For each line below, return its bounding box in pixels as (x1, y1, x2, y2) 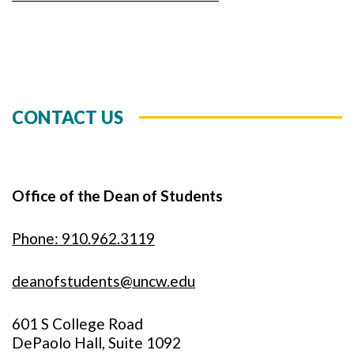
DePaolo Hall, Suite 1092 (12, 333, 181, 352)
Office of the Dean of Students (12, 186, 223, 205)
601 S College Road (12, 314, 143, 333)
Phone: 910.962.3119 (12, 229, 155, 247)
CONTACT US (12, 107, 124, 128)
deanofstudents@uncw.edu (12, 272, 195, 290)
